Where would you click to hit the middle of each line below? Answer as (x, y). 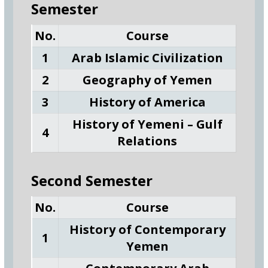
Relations (147, 141)
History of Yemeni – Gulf (147, 124)
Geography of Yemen (147, 80)
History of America (147, 102)
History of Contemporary (147, 229)
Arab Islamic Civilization (147, 58)
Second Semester (92, 180)
